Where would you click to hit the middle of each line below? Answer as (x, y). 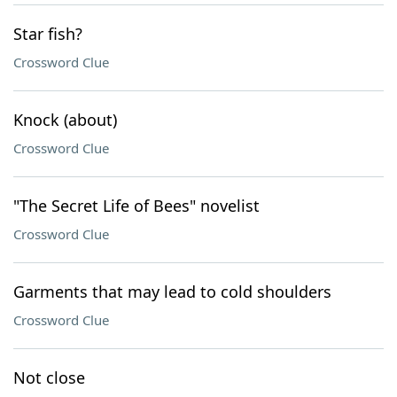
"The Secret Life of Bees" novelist (136, 206)
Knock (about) (65, 120)
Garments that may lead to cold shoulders (172, 292)
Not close (49, 378)
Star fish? (48, 34)
